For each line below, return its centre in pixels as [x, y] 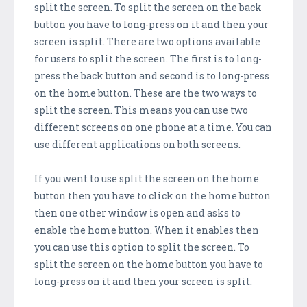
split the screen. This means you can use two [141, 110]
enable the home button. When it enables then [147, 230]
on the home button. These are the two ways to [146, 93]
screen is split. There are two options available [147, 41]
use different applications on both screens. [137, 144]
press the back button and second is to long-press [152, 75]
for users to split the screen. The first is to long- [148, 58]
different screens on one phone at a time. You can [153, 127]
